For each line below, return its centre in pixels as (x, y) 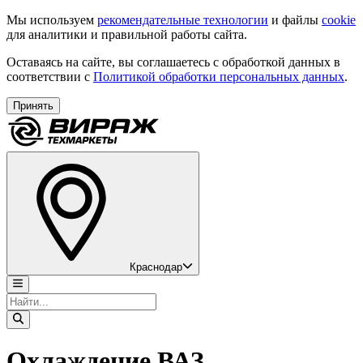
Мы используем (52, 20)
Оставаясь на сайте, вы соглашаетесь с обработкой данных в (173, 62)
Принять (33, 106)
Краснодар (156, 267)
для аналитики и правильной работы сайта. (127, 34)
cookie (339, 20)
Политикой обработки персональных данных (219, 77)
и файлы (295, 20)
